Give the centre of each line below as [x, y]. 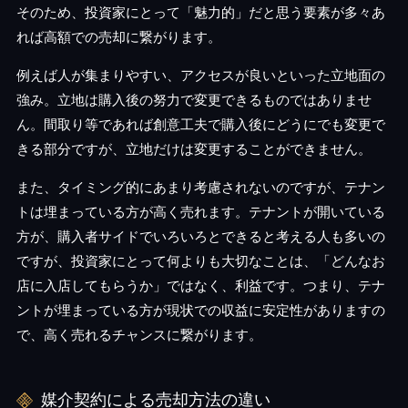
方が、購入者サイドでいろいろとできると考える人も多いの [200, 236]
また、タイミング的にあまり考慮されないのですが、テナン [200, 187]
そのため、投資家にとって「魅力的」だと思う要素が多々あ [200, 12]
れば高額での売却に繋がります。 [118, 37]
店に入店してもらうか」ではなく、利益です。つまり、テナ [200, 286]
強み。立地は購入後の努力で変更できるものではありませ [194, 100]
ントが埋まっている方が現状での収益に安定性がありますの [200, 310]
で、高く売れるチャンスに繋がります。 [139, 335]
